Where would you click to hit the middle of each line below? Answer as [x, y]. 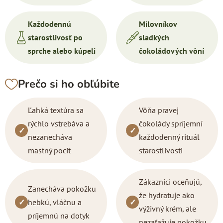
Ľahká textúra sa [56, 110]
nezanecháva [50, 137]
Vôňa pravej [159, 110]
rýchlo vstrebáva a [59, 123]
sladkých [154, 37]
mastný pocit [49, 150]
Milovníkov [158, 24]
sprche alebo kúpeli [62, 51]
